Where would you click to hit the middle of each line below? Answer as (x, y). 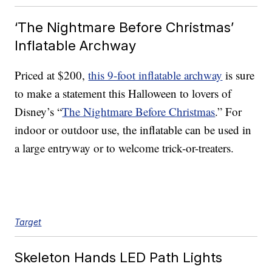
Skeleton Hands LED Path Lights (119, 257)
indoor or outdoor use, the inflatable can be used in (133, 130)
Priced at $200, (52, 75)
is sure (239, 75)
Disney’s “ (39, 112)
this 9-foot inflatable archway (155, 75)
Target (28, 222)
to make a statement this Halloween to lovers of (123, 93)
